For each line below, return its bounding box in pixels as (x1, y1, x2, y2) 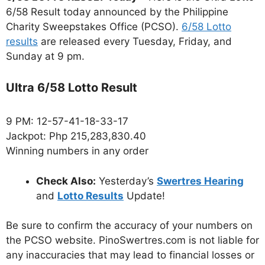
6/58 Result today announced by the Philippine (6, 5, 228, 18)
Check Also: (36, 174, 96, 187)
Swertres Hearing (157, 174, 244, 187)
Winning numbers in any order (6, 145, 148, 157)
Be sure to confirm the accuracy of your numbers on (6, 219, 253, 232)
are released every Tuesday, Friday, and (38, 35, 232, 47)
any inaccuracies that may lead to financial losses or (6, 249, 254, 261)
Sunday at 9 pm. (6, 50, 85, 62)
